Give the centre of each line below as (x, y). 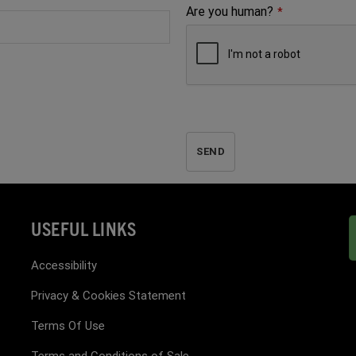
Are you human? (230, 11)
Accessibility (64, 265)
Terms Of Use (68, 325)
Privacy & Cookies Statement (108, 295)
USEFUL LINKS (83, 228)
